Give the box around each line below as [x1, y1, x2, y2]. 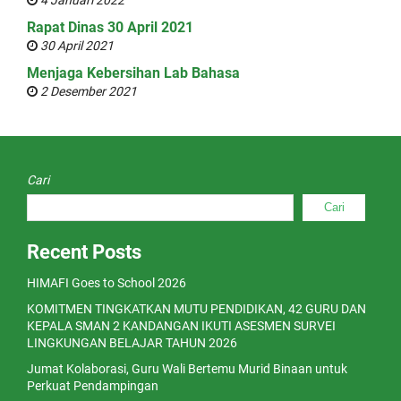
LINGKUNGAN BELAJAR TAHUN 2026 [27, 336, 237, 350]
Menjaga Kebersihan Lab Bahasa [27, 64, 240, 81]
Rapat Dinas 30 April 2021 [27, 19, 193, 36]
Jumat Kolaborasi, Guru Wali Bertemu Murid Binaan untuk [27, 362, 347, 376]
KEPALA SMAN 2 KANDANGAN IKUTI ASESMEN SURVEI [27, 319, 336, 333]
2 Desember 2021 [40, 84, 137, 98]
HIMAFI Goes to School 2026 [27, 276, 186, 290]
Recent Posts [27, 241, 141, 263]
